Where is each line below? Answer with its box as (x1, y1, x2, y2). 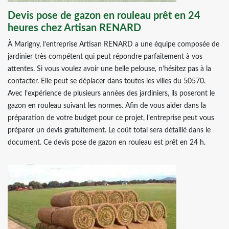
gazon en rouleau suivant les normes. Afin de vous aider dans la (8, 102, 206, 109)
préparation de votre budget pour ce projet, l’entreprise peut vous (8, 114, 214, 122)
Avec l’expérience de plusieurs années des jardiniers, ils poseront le (8, 90, 215, 97)
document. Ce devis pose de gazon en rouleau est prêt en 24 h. (8, 139, 205, 146)
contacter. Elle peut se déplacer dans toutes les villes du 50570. (8, 78, 205, 85)
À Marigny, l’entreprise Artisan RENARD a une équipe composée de (8, 41, 219, 48)
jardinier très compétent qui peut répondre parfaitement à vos (8, 53, 202, 60)
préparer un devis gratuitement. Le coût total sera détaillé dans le (8, 127, 211, 134)
